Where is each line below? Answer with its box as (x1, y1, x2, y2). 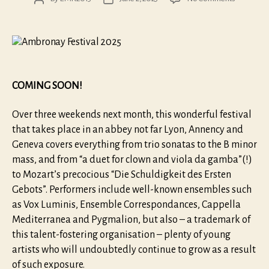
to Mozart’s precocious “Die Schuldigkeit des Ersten (12, 169, 231, 180)
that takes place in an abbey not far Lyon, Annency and (12, 124, 243, 135)
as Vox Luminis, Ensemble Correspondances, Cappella (12, 199, 241, 210)
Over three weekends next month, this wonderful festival (12, 109, 252, 120)
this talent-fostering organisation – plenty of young (12, 229, 231, 240)
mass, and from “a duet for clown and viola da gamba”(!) (12, 154, 252, 165)
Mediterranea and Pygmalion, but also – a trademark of (12, 214, 250, 225)
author (38, 8, 60, 17)
